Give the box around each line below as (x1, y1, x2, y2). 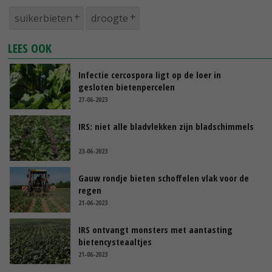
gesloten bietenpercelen (78, 81, 175, 93)
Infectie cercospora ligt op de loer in (78, 69, 221, 81)
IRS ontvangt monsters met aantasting (78, 223, 233, 236)
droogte (91, 12, 128, 25)
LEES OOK (8, 40, 52, 57)
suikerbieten (15, 12, 72, 25)
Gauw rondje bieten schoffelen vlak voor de (78, 172, 249, 185)
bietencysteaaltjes (78, 236, 152, 248)
